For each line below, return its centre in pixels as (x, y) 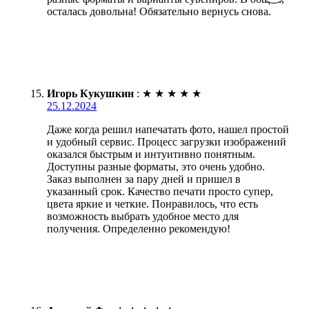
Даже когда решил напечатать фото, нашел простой (168, 129)
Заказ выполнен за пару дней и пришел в (144, 179)
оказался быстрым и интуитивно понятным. (151, 154)
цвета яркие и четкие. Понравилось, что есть (152, 203)
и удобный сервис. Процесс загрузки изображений (167, 141)
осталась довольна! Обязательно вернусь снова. (159, 11)
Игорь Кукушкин (90, 93)
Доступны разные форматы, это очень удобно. (156, 166)
